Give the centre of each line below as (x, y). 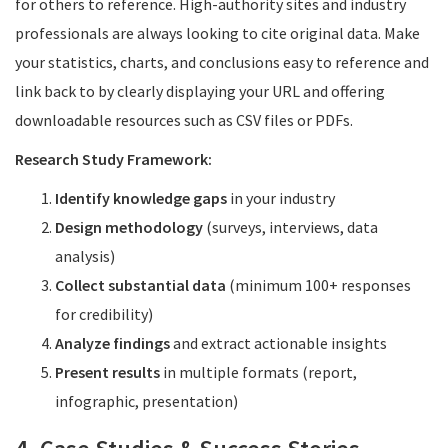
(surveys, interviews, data (290, 227)
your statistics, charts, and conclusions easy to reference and (222, 62)
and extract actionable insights (278, 343)
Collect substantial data (140, 285)
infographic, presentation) (146, 401)
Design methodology (129, 227)
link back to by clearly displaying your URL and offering (200, 91)
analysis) (85, 256)
